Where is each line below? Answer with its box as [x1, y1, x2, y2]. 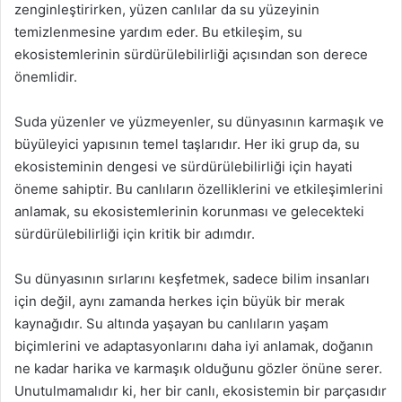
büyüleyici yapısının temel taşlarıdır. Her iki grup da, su [14, 135, 360, 153]
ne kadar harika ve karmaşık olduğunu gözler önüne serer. [14, 359, 382, 377]
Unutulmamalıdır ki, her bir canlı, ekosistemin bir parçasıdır [14, 381, 387, 399]
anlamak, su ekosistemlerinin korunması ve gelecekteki [14, 202, 364, 220]
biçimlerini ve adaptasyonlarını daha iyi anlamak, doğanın [14, 336, 373, 354]
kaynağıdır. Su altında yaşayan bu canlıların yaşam [14, 314, 328, 332]
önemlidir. [14, 67, 77, 85]
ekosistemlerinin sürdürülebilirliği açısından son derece [14, 45, 368, 63]
